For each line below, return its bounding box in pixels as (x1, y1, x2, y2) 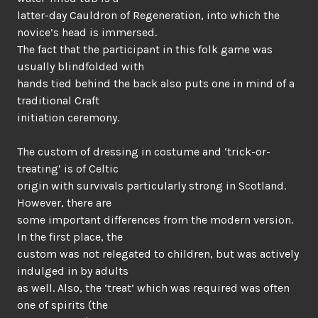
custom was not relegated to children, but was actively (17, 247, 299, 261)
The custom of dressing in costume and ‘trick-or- (17, 145, 270, 158)
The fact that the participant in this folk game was (17, 43, 273, 56)
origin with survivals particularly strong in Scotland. (17, 179, 286, 192)
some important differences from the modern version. (17, 213, 293, 226)
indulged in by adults (17, 264, 128, 278)
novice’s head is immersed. (17, 26, 157, 39)
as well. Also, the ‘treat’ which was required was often (17, 281, 290, 295)
